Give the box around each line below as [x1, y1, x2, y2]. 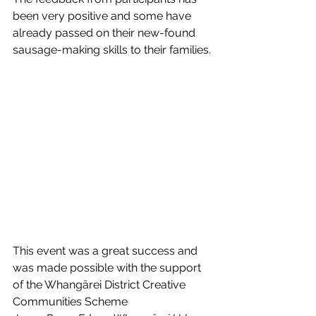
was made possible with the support [13, 260, 204, 274]
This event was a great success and [13, 243, 200, 257]
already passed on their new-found [13, 25, 198, 39]
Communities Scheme [13, 294, 128, 308]
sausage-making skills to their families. [13, 42, 211, 56]
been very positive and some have [13, 8, 194, 23]
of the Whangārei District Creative [13, 277, 188, 291]
